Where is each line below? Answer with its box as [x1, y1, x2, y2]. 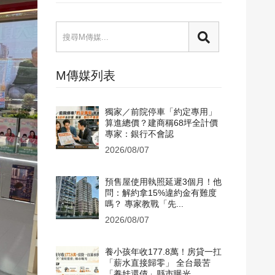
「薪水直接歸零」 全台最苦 [105, 258, 211, 268]
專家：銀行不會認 [105, 129, 174, 139]
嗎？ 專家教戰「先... [105, 199, 184, 209]
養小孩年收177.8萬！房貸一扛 [105, 247, 222, 257]
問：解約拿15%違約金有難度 [105, 188, 217, 198]
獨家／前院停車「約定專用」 [105, 107, 217, 117]
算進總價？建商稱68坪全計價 [105, 118, 218, 128]
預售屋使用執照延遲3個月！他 [105, 177, 222, 187]
